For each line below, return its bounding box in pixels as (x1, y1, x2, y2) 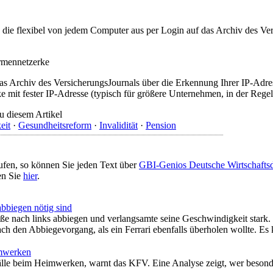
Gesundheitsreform (18, 119, 91, 130)
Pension (146, 119, 176, 130)
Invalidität (99, 119, 138, 130)
